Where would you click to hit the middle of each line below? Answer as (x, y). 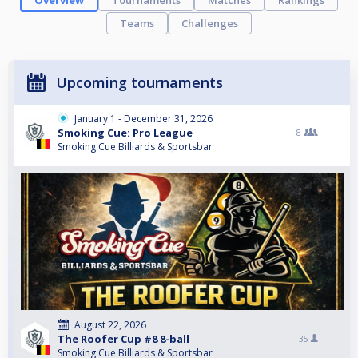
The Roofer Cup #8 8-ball (123, 339)
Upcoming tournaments (139, 83)
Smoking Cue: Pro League (125, 133)
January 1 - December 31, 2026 (143, 119)
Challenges (210, 24)
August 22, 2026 (110, 325)
